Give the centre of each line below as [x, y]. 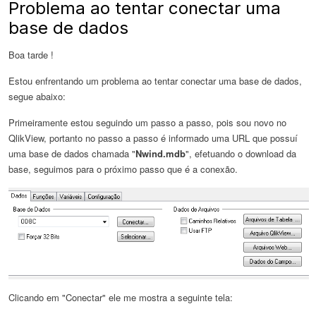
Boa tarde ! [31, 54]
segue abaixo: [37, 96]
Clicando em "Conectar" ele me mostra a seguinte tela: [121, 297]
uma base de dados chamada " [72, 153]
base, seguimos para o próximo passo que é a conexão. [123, 169]
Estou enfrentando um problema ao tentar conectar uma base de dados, [155, 80]
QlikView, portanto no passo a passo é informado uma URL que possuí [153, 138]
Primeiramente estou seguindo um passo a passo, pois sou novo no [147, 122]
